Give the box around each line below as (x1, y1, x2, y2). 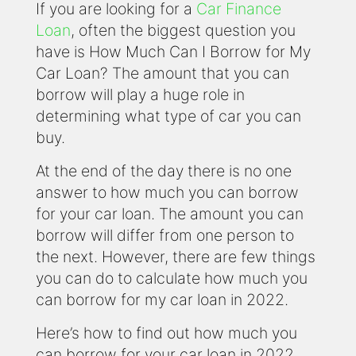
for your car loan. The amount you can (36, 203, 304, 223)
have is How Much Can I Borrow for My (36, 41, 311, 61)
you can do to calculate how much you (36, 268, 308, 288)
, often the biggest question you (71, 20, 296, 40)
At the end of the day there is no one (36, 161, 292, 180)
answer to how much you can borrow (36, 182, 299, 202)
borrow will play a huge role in (36, 84, 245, 104)
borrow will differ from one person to (36, 225, 294, 245)
